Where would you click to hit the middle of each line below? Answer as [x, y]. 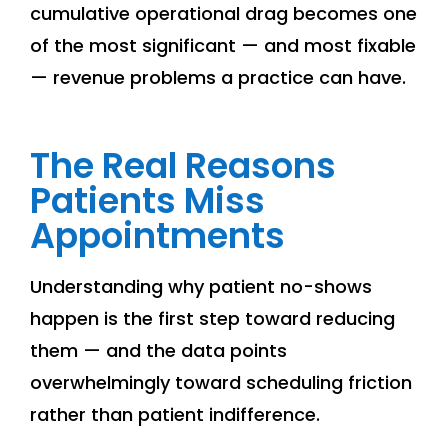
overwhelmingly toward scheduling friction [221, 383]
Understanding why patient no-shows [201, 287]
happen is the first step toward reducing [212, 319]
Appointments [157, 236]
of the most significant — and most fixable [223, 46]
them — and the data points [158, 351]
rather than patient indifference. [175, 415]
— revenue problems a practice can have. [218, 78]
